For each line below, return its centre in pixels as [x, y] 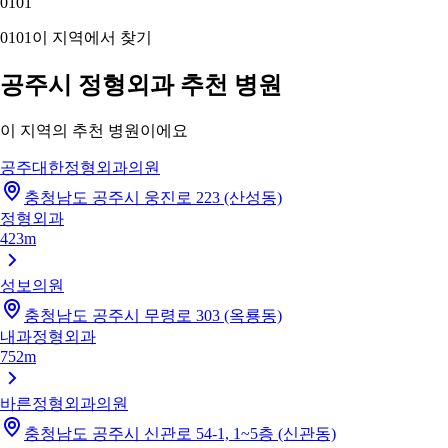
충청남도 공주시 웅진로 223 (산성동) [153, 197]
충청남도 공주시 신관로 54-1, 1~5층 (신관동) [180, 433]
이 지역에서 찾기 [92, 37]
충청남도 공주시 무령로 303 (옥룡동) [153, 315]
